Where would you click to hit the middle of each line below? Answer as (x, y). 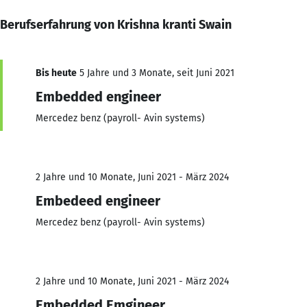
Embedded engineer (98, 96)
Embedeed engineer (98, 200)
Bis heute (56, 73)
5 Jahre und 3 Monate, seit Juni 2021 (156, 73)
